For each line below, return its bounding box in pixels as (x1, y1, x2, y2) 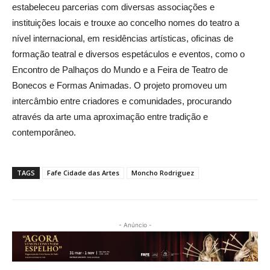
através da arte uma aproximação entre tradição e (12, 111, 208, 122)
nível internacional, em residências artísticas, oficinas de (12, 33, 233, 44)
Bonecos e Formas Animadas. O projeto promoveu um (12, 80, 227, 91)
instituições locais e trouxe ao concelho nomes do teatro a (12, 17, 239, 28)
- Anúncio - (118, 221, 152, 229)
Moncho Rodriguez (131, 168, 194, 178)
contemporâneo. (12, 127, 76, 138)
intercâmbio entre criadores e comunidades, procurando (12, 96, 231, 107)
